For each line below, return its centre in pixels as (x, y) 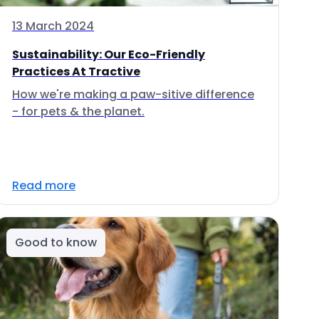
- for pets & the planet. (78, 111)
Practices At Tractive (76, 72)
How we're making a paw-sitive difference (133, 94)
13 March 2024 (53, 26)
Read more (44, 185)
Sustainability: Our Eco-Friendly (109, 54)
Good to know (56, 242)
